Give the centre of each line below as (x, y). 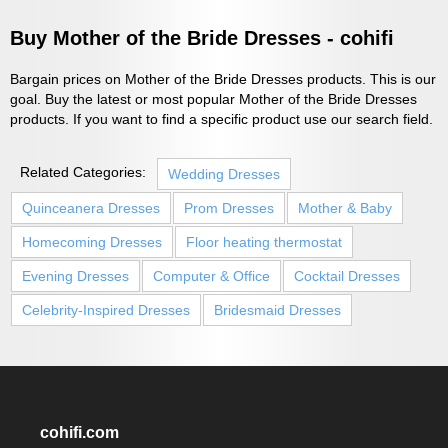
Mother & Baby (345, 207)
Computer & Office (211, 275)
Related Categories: (83, 171)
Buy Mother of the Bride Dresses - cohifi (202, 38)
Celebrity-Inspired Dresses (106, 309)
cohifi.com (79, 432)
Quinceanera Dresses (91, 207)
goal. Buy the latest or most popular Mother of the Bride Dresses (213, 98)
